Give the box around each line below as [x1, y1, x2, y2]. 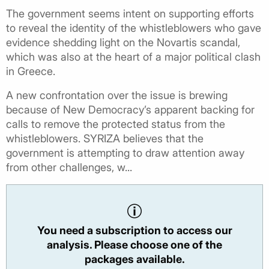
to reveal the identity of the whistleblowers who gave [6, 22, 261, 35]
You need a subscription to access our [37, 224, 232, 237]
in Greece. [6, 65, 55, 78]
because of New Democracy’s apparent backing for [6, 103, 255, 116]
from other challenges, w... [6, 161, 132, 174]
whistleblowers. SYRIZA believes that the [6, 132, 204, 145]
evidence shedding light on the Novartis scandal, [6, 36, 240, 49]
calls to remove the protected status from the [6, 118, 225, 131]
